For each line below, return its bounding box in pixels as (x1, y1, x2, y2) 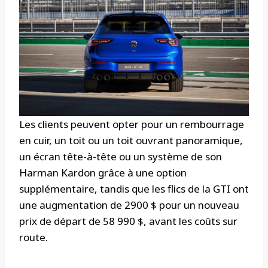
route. (19, 230, 48, 245)
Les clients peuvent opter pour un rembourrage (19, 117, 244, 132)
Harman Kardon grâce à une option (19, 166, 187, 180)
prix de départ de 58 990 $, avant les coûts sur (19, 214, 237, 229)
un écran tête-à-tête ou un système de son (19, 150, 222, 164)
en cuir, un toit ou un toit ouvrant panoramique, (19, 133, 243, 148)
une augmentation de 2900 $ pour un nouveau (19, 198, 239, 212)
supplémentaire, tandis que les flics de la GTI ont (19, 182, 249, 196)
